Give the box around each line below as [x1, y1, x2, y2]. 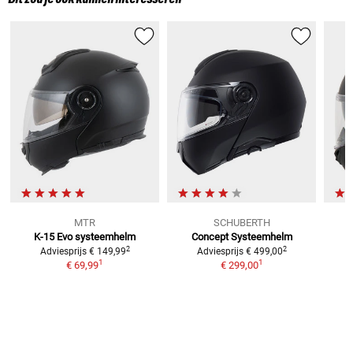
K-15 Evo [34, 231, 73, 243]
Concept [191, 231, 229, 243]
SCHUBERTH [213, 217, 270, 229]
